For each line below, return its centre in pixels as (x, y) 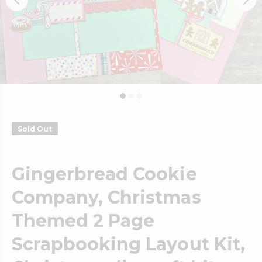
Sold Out (35, 129)
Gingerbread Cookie (104, 174)
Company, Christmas (106, 197)
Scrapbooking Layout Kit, (128, 244)
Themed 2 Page (83, 220)
